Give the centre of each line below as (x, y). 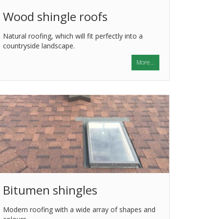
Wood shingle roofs (55, 16)
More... (145, 62)
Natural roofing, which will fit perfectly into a (73, 36)
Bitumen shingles (50, 190)
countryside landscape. (39, 46)
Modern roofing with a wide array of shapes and (79, 209)
